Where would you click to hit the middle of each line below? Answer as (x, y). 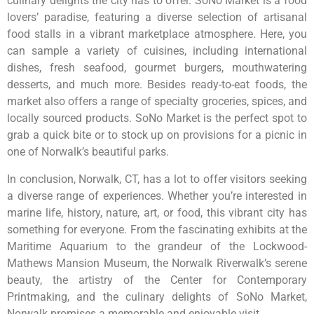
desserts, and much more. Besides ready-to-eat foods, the (157, 85)
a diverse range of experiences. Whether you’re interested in (157, 196)
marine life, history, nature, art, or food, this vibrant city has (157, 212)
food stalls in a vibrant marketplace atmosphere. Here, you (157, 34)
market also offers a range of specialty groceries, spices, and (157, 102)
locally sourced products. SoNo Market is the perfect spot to (157, 118)
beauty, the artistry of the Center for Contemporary (157, 280)
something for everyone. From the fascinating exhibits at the (157, 229)
